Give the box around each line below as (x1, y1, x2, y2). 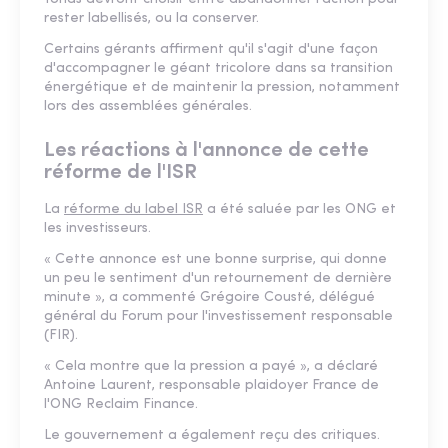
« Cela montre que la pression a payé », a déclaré (44, 359, 378, 375)
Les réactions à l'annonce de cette (44, 140, 369, 162)
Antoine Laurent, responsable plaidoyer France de (44, 378, 379, 394)
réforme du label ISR (64, 202, 203, 218)
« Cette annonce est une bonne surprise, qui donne (44, 252, 387, 268)
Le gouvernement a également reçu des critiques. (44, 428, 380, 444)
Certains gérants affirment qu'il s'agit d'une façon (44, 42, 378, 58)
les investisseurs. (44, 221, 151, 237)
